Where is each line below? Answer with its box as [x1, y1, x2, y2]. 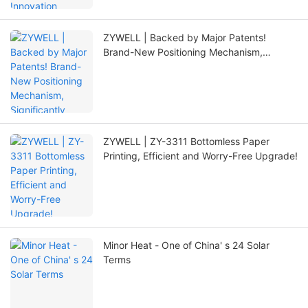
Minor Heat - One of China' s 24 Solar [103, 239, 269, 252]
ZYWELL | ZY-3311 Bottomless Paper [103, 135, 269, 148]
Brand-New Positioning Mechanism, [103, 46, 263, 58]
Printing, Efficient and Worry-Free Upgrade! [103, 150, 298, 162]
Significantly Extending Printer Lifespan [103, 60, 280, 73]
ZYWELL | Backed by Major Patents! [103, 32, 266, 44]
